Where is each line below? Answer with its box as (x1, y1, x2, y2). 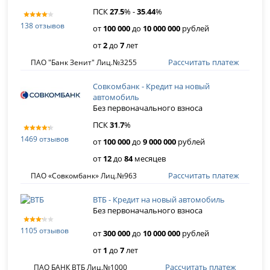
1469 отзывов (20, 133, 69, 144)
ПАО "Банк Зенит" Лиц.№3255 (30, 57, 137, 67)
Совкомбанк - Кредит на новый (93, 81, 210, 92)
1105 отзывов (20, 225, 69, 236)
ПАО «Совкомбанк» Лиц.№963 (30, 170, 137, 181)
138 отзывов (20, 20, 65, 31)
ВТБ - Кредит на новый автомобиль (93, 194, 225, 205)
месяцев (133, 153, 166, 164)
